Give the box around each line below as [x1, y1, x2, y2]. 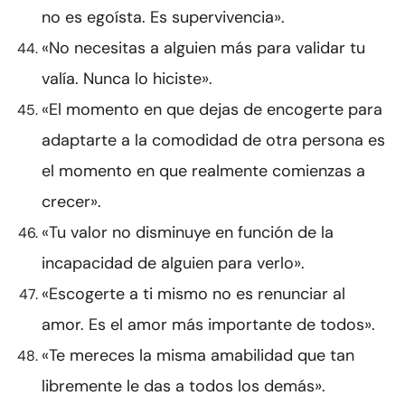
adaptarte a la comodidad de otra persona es [42, 129, 385, 152]
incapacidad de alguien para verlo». [42, 252, 305, 275]
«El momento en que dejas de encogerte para [42, 99, 382, 121]
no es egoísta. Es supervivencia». [42, 6, 285, 29]
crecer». [42, 191, 101, 213]
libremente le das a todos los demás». [42, 375, 325, 398]
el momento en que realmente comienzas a [42, 160, 365, 183]
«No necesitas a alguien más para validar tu [42, 37, 365, 60]
